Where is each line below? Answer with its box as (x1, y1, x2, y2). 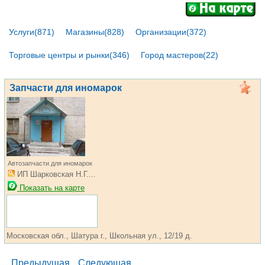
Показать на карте (17, 183, 85, 192)
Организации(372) (135, 27, 206, 37)
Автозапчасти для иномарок (8, 160, 92, 167)
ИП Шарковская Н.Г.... (15, 170, 96, 179)
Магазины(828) (66, 27, 124, 37)
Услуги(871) (9, 27, 54, 37)
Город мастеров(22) (141, 50, 218, 60)
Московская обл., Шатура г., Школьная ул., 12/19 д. (7, 231, 192, 240)
